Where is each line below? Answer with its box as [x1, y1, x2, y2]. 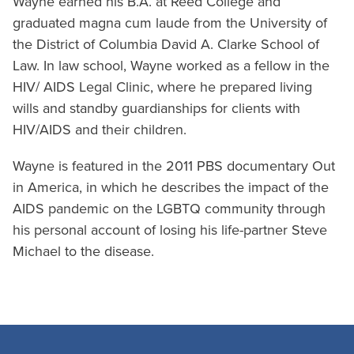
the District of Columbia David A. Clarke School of [13, 36, 319, 53]
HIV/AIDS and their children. [13, 121, 186, 138]
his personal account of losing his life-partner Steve [13, 221, 327, 239]
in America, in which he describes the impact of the [13, 179, 329, 196]
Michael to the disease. [13, 243, 154, 260]
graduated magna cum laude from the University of [13, 14, 327, 32]
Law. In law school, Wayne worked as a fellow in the [13, 57, 330, 74]
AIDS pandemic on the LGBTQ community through [13, 200, 326, 217]
